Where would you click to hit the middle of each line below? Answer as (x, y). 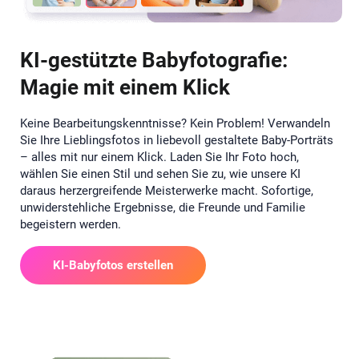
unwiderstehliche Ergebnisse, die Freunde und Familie (163, 208)
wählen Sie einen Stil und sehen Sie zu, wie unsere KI (160, 174)
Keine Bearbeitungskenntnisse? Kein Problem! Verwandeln (175, 124)
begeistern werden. (71, 225)
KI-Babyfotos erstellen (113, 266)
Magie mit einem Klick (125, 88)
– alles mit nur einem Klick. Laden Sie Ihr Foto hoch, (159, 157)
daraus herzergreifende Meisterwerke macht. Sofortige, (167, 191)
